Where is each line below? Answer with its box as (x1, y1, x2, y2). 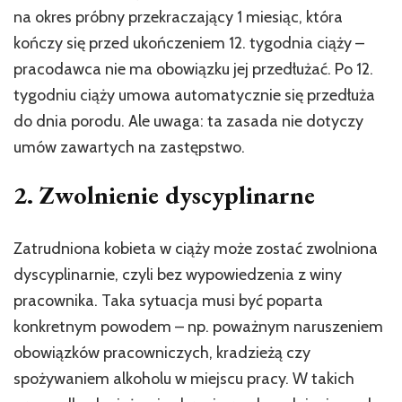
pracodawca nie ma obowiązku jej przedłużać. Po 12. (13, 59, 373, 80)
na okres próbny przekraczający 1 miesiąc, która (13, 7, 343, 28)
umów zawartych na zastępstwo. (13, 137, 245, 158)
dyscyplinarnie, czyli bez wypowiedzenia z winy (13, 265, 342, 285)
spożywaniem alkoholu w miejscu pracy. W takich (13, 369, 354, 389)
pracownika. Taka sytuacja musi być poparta (13, 291, 323, 311)
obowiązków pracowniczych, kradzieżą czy (13, 343, 310, 363)
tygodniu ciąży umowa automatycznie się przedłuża (13, 85, 375, 106)
